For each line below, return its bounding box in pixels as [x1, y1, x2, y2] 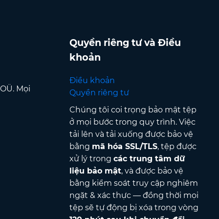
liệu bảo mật [69, 166, 121, 175]
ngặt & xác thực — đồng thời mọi [69, 190, 198, 200]
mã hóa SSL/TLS [91, 141, 157, 151]
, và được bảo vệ [121, 166, 183, 175]
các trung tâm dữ [113, 153, 185, 163]
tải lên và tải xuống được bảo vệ [69, 129, 193, 139]
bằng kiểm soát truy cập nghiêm [69, 178, 198, 188]
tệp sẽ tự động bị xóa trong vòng [69, 202, 198, 212]
